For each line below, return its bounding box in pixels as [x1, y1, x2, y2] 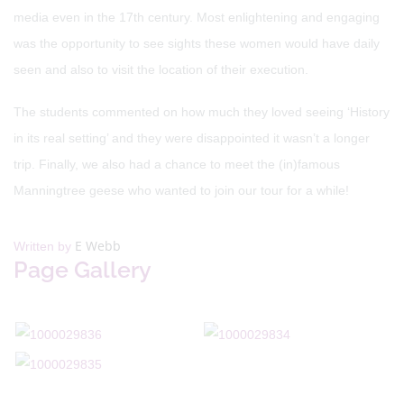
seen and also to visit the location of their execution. [14, 62, 308, 77]
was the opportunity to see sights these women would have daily [14, 36, 380, 50]
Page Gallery [14, 256, 151, 283]
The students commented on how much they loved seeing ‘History [14, 105, 390, 119]
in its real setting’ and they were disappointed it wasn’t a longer [14, 131, 370, 145]
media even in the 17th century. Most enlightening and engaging [14, 10, 380, 24]
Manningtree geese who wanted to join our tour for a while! [14, 183, 349, 197]
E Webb [75, 237, 121, 254]
